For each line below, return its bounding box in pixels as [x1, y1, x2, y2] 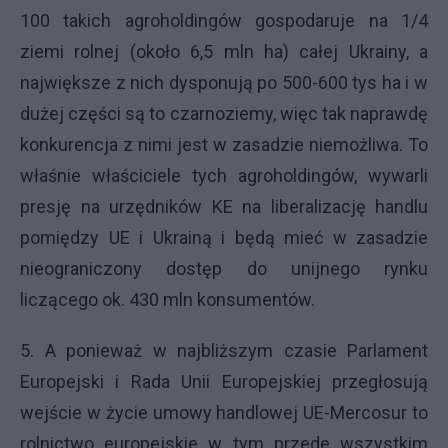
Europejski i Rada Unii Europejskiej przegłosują [20, 370, 428, 392]
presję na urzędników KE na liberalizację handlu [20, 195, 428, 217]
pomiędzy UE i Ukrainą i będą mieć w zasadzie [20, 226, 428, 248]
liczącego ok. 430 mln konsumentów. [20, 288, 315, 310]
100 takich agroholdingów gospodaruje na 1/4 [20, 9, 428, 31]
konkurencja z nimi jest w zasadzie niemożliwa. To [20, 133, 428, 155]
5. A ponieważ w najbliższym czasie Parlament [20, 339, 428, 361]
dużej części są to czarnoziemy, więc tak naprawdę [20, 102, 428, 124]
